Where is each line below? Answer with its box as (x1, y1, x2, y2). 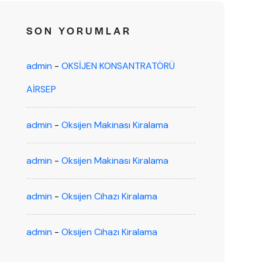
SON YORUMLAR (26, 23, 132, 37)
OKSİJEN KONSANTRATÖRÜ (61, 60, 175, 72)
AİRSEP (26, 83, 56, 95)
